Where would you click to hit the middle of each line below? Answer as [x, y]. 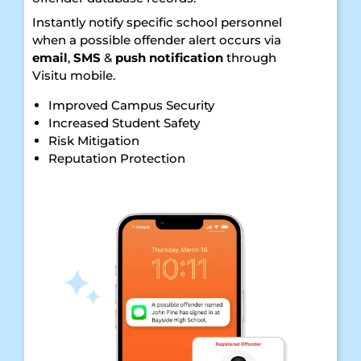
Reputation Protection [117, 159]
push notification [169, 58]
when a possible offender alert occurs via [157, 40]
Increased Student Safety [126, 123]
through [250, 58]
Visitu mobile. [75, 76]
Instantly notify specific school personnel [157, 23]
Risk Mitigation [94, 141]
